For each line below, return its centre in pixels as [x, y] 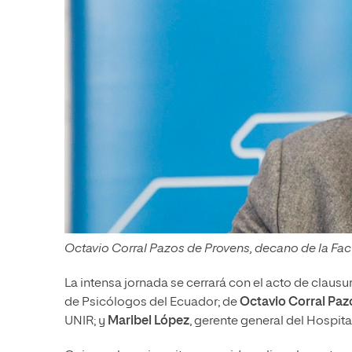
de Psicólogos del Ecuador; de [152, 302]
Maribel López [148, 321]
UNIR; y [86, 321]
